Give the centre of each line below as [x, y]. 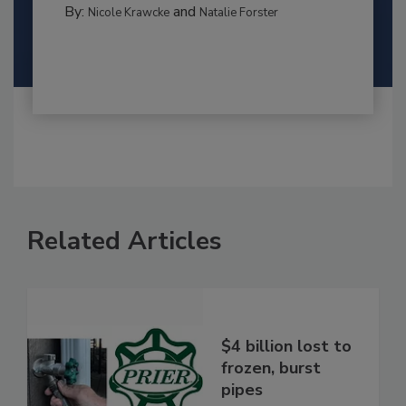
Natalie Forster [238, 13]
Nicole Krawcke [128, 13]
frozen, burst [271, 367]
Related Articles [125, 242]
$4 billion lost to [286, 346]
